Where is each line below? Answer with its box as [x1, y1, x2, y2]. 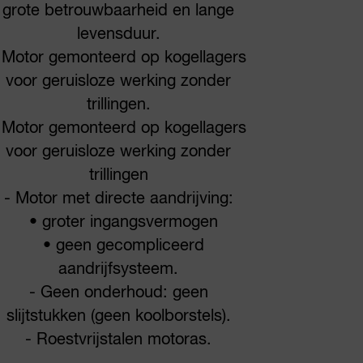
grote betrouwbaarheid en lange [2, 2, 234, 19]
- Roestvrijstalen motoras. [25, 331, 211, 348]
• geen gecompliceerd [32, 237, 204, 254]
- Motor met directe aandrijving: [3, 190, 233, 207]
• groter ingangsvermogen [19, 213, 218, 231]
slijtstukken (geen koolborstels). [6, 307, 231, 325]
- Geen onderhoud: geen [28, 284, 208, 301]
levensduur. [76, 25, 160, 43]
